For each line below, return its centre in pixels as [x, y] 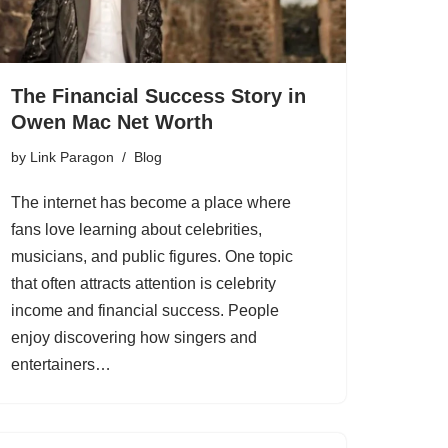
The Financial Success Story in [158, 96]
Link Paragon [72, 157]
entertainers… [63, 365]
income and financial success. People [145, 311]
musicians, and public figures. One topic [152, 257]
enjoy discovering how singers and [134, 338]
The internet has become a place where [151, 203]
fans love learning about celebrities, [136, 230]
